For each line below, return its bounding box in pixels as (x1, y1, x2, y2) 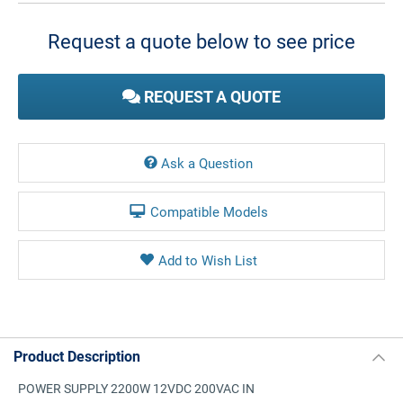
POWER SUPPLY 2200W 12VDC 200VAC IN (18, 380, 255, 397)
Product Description (13, 346, 140, 365)
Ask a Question (161, 154, 253, 172)
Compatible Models (149, 202, 268, 220)
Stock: (18, 10, 52, 27)
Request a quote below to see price (48, 28, 355, 54)
